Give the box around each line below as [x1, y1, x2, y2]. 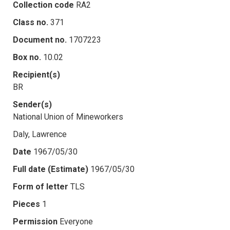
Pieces [13, 199, 40, 209]
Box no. [13, 52, 41, 62]
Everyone [60, 216, 93, 226]
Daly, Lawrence [13, 129, 67, 139]
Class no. [13, 17, 48, 27]
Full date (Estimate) [13, 164, 88, 174]
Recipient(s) [13, 69, 60, 80]
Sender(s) [13, 99, 52, 109]
